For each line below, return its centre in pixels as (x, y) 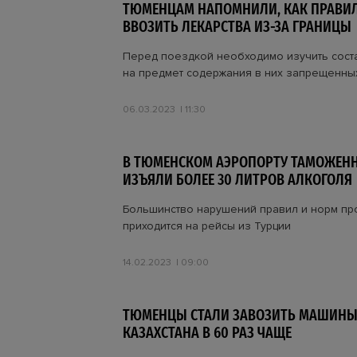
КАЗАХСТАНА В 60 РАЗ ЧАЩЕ (207, 333)
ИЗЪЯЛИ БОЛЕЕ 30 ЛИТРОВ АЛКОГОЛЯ (237, 180)
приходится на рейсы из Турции (207, 226)
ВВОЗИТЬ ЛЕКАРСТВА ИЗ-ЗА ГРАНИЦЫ (237, 27)
